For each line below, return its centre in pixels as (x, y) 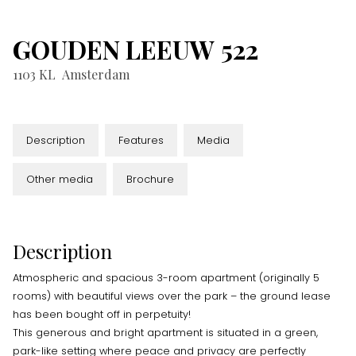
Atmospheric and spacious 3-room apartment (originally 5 (166, 278)
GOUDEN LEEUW (114, 49)
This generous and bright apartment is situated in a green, (165, 333)
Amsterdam (96, 74)
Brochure (150, 179)
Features (141, 140)
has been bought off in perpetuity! (102, 314)
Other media (60, 179)
